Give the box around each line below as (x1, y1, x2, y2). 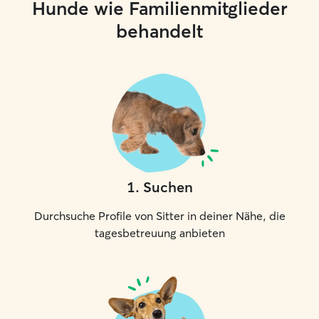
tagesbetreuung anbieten (94, 226, 225, 240)
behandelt (116, 20, 203, 43)
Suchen (142, 178, 193, 196)
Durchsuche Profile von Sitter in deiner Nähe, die (33, 209, 286, 223)
